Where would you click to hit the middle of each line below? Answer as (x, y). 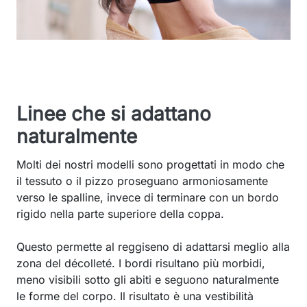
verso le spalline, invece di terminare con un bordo (148, 198)
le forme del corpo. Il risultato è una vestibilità (135, 296)
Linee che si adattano (114, 114)
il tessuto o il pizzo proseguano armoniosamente (142, 181)
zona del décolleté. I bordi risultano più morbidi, (141, 263)
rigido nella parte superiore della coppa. (120, 214)
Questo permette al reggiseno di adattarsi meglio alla (153, 247)
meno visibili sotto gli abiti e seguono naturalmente (148, 280)
